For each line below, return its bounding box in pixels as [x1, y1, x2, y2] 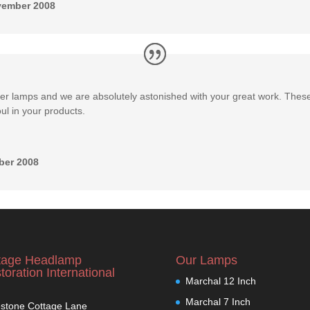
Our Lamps [175, 253, 237, 267]
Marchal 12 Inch [185, 275, 256, 286]
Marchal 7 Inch [185, 295, 250, 307]
